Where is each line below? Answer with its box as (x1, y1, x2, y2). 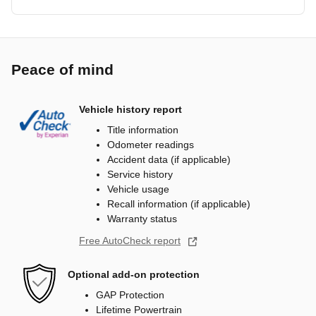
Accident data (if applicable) (107, 154, 231, 166)
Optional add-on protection (68, 268, 200, 280)
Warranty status (107, 213, 177, 225)
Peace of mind (11, 61, 114, 78)
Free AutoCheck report (79, 235, 181, 247)
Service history (107, 169, 173, 181)
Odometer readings (107, 139, 194, 151)
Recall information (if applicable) (107, 198, 250, 210)
